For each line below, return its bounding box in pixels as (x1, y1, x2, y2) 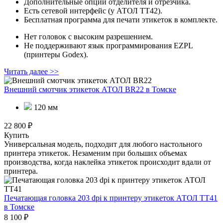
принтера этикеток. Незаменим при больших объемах (4, 149, 187, 158)
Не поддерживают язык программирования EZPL (24, 41, 193, 50)
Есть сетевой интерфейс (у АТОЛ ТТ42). (24, 6, 162, 15)
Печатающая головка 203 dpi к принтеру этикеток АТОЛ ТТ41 (4, 194, 218, 203)
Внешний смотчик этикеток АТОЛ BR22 (4, 85, 146, 94)
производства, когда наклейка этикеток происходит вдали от (4, 158, 211, 167)
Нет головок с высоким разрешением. (24, 32, 153, 41)
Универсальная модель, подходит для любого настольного (4, 140, 202, 149)
